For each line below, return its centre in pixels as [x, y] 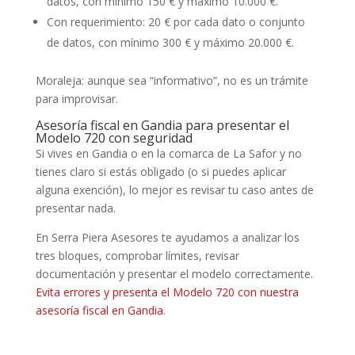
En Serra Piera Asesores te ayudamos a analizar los [167, 237]
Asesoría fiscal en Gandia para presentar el [162, 125]
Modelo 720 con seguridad [114, 137]
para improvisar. [76, 98]
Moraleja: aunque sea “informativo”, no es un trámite [172, 80]
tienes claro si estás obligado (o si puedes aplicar [160, 171]
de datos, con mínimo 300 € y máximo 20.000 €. [170, 42]
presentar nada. [75, 208]
